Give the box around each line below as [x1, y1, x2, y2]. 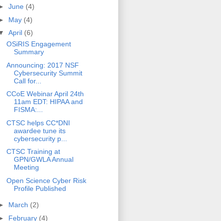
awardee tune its [13, 126, 66, 135]
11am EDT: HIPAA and [13, 98, 83, 106]
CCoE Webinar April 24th [6, 90, 84, 98]
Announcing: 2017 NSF [6, 61, 79, 69]
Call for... [13, 76, 41, 85]
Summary [13, 48, 44, 56]
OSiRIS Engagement [6, 40, 71, 48]
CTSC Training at [6, 147, 60, 156]
